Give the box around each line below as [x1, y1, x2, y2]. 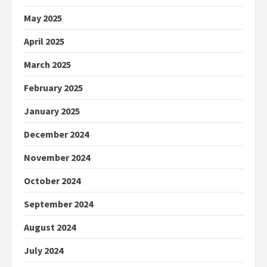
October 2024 [24, 175, 80, 187]
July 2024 [24, 244, 63, 257]
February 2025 [24, 82, 83, 94]
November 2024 [24, 151, 90, 164]
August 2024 [24, 221, 76, 234]
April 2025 [24, 35, 64, 48]
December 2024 [24, 128, 89, 141]
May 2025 [24, 12, 62, 24]
